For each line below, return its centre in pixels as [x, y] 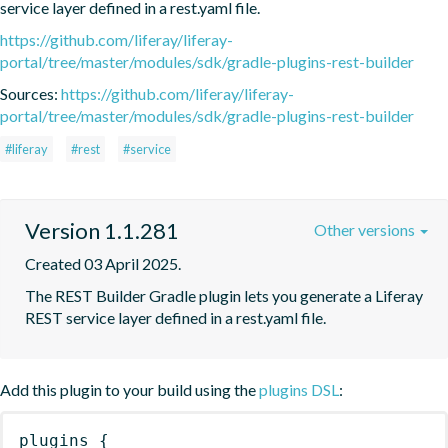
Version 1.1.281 [102, 230]
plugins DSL [299, 389]
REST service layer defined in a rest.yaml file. [175, 317]
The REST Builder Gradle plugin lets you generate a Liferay [224, 295]
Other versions [366, 229]
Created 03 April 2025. [103, 263]
